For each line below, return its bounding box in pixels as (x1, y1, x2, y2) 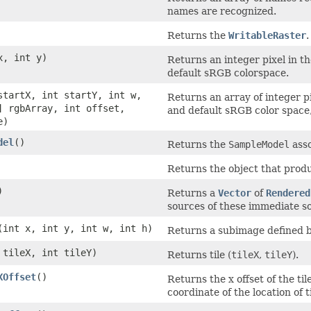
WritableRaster (228, 29, 306, 41)
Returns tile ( (167, 249, 231, 260)
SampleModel (228, 138, 289, 150)
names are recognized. (167, 5, 276, 17)
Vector (218, 187, 251, 199)
